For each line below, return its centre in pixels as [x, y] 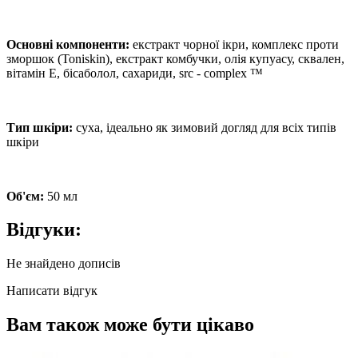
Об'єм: [25, 196]
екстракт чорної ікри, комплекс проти [234, 44]
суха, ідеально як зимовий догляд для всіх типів [205, 127]
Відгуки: [44, 230]
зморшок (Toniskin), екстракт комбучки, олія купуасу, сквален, [175, 58]
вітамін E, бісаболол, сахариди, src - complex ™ [135, 73]
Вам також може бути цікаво [130, 325]
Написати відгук [52, 291]
